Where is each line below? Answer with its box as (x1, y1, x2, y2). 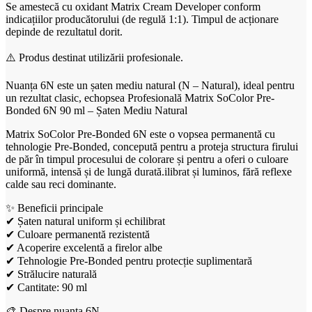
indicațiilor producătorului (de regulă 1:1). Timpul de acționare (6, 13, 279, 25)
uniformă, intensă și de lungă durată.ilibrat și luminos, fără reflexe (6, 165, 292, 178)
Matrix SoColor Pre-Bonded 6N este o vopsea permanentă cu (6, 127, 275, 140)
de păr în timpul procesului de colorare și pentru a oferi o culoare (6, 153, 288, 165)
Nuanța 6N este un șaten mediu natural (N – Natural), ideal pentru (6, 79, 295, 91)
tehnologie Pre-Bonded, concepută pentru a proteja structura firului (6, 140, 298, 153)
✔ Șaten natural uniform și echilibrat (6, 214, 165, 227)
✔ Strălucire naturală (6, 267, 97, 280)
